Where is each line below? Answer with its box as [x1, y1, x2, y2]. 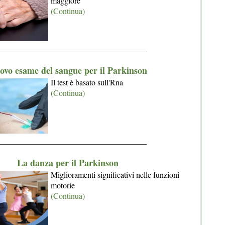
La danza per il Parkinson [17, 156, 119, 169]
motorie [51, 180, 75, 190]
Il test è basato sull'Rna [51, 77, 123, 87]
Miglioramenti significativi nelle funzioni [51, 169, 179, 180]
